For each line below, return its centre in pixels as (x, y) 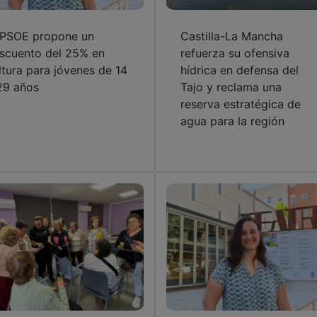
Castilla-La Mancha (231, 36)
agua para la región (232, 121)
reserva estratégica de (240, 104)
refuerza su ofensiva (235, 53)
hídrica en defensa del (239, 70)
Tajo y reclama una (231, 87)
